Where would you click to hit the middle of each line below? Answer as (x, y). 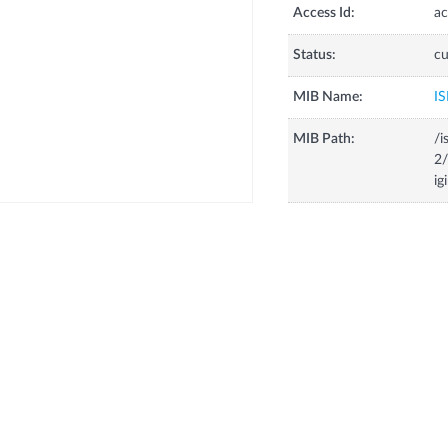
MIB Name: (327, 97)
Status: (314, 55)
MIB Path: (323, 139)
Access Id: (323, 13)
